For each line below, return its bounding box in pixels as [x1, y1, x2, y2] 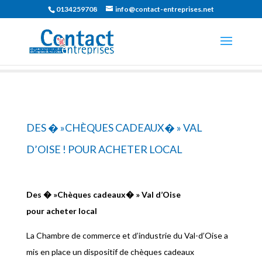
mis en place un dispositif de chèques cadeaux [26, 246, 194, 257]
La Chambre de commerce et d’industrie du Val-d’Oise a [26, 230, 228, 240]
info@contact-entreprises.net [115, 5, 214, 13]
